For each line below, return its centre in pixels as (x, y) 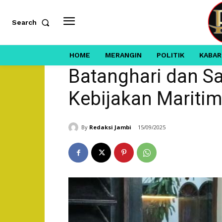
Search (24, 22)
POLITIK (170, 55)
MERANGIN (123, 55)
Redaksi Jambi (110, 127)
